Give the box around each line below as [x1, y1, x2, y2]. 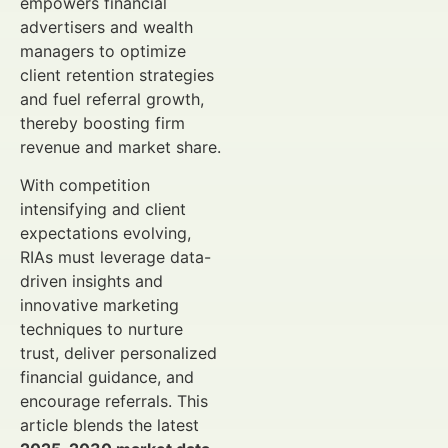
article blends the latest [20, 415, 199, 436]
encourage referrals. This [20, 391, 208, 412]
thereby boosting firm [20, 113, 185, 133]
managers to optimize [20, 41, 186, 61]
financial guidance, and [20, 367, 194, 388]
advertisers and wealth [20, 17, 193, 37]
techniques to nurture [20, 319, 183, 340]
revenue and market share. [20, 137, 221, 157]
